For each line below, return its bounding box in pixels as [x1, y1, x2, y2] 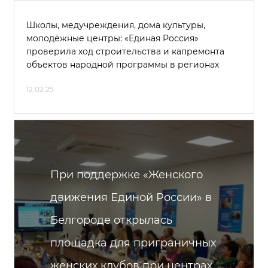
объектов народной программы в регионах [26, 59, 219, 70]
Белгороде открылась [50, 214, 172, 227]
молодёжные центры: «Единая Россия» [26, 33, 199, 44]
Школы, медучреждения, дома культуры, [26, 20, 205, 31]
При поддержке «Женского [50, 168, 203, 181]
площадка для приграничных [50, 236, 216, 249]
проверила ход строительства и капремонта [26, 46, 224, 57]
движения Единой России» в [50, 191, 212, 204]
